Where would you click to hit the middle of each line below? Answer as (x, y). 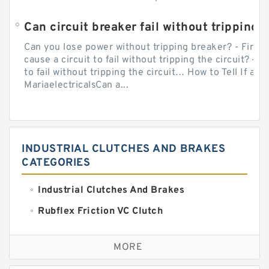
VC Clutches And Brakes (95, 232)
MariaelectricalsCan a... (76, 85)
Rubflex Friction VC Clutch (100, 211)
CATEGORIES (56, 163)
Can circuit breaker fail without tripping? (144, 27)
